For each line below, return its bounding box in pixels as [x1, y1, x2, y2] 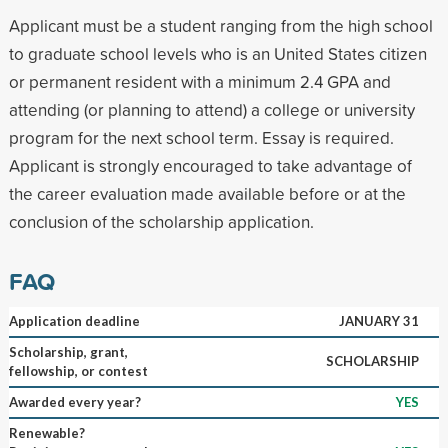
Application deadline [8, 312, 140, 329]
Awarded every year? [8, 393, 141, 410]
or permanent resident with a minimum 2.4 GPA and [8, 69, 391, 93]
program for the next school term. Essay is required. [8, 125, 394, 149]
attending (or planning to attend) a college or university [8, 97, 415, 121]
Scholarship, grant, [8, 343, 128, 360]
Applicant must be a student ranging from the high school [8, 13, 433, 37]
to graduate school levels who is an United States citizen [8, 41, 427, 65]
